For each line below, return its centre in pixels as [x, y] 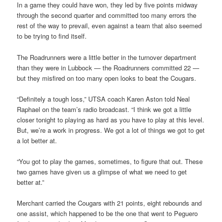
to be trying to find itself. [52, 36]
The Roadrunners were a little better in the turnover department [107, 57]
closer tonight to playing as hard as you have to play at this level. [111, 119]
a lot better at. [37, 140]
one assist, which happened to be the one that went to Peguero [108, 213]
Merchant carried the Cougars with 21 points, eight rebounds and [110, 203]
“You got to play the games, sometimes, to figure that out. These [110, 161]
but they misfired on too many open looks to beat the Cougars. [107, 78]
